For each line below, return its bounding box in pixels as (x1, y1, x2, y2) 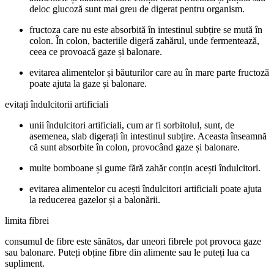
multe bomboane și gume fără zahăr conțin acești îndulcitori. (29, 162, 261, 173)
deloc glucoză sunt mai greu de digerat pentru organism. (29, 3, 245, 14)
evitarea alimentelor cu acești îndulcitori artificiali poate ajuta (29, 183, 262, 194)
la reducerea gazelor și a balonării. (29, 194, 160, 205)
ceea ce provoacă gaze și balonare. (29, 46, 162, 57)
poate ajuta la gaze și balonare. (29, 78, 147, 89)
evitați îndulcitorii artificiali (5, 98, 108, 109)
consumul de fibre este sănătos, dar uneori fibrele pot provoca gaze (5, 235, 261, 246)
